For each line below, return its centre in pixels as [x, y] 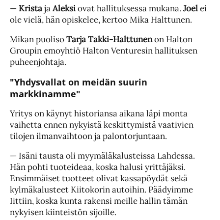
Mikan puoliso [38, 40]
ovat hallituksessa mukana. [129, 9]
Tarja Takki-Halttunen [109, 40]
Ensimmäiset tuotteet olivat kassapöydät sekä [99, 179]
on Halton [172, 40]
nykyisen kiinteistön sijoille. [63, 212]
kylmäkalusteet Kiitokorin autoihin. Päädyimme [101, 190]
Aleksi [64, 9]
